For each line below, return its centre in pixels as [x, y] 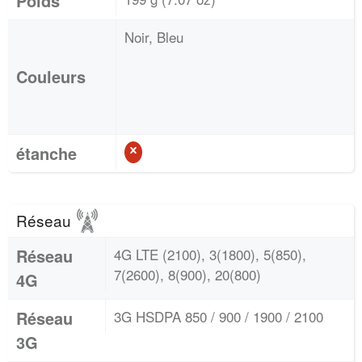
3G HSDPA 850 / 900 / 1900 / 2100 [219, 316]
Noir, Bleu [154, 37]
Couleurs [51, 76]
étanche [46, 153]
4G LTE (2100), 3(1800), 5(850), [210, 254]
